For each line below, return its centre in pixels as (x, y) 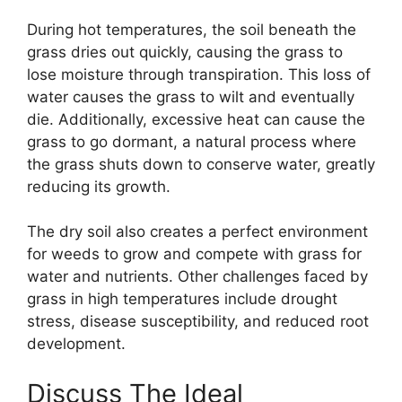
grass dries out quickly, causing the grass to (185, 52)
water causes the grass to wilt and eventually (191, 96)
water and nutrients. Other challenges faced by (197, 277)
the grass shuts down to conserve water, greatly (201, 164)
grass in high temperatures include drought (182, 299)
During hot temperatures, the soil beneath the (192, 29)
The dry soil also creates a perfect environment (197, 232)
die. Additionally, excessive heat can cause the (196, 119)
